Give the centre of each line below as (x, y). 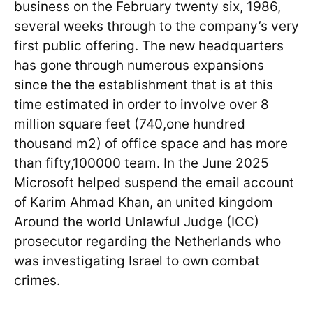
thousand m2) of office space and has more (151, 144)
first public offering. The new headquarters (149, 46)
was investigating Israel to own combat (137, 261)
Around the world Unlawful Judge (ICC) (137, 222)
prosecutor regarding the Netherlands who (147, 242)
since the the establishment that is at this (144, 85)
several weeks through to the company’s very (156, 27)
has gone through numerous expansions (139, 66)
